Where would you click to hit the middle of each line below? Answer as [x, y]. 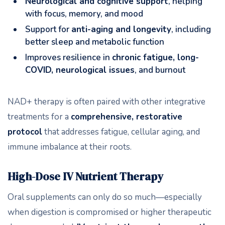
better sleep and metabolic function [95, 42]
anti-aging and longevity [121, 29]
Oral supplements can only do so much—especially [105, 197]
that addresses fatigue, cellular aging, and [121, 132]
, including [191, 29]
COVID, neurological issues [80, 70]
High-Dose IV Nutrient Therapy [85, 176]
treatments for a [39, 117]
